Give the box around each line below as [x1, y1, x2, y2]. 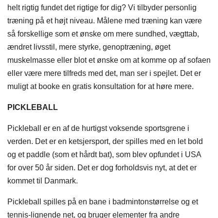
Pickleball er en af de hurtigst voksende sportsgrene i [7, 124, 189, 133]
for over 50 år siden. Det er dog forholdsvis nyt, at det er [7, 163, 197, 172]
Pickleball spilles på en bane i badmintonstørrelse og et [7, 198, 198, 206]
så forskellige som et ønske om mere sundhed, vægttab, [7, 30, 199, 38]
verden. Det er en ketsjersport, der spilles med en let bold [7, 137, 203, 146]
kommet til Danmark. [7, 177, 78, 185]
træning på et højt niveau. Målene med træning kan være [7, 17, 202, 25]
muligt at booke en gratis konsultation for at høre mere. [7, 82, 194, 91]
